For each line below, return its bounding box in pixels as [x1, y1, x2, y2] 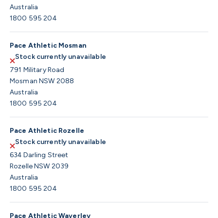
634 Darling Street [10, 151, 69, 160]
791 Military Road [10, 66, 65, 74]
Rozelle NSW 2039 [10, 162, 69, 171]
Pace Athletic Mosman [10, 41, 87, 50]
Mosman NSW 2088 [10, 77, 74, 86]
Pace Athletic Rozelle [10, 127, 84, 135]
